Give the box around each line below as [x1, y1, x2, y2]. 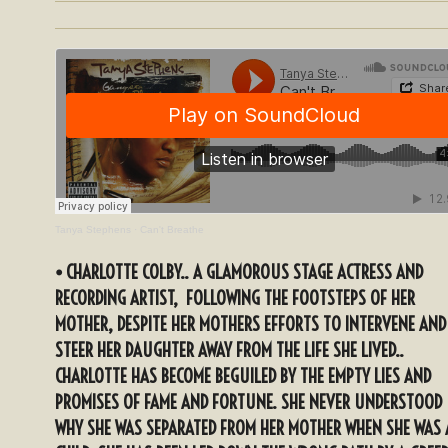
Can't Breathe [140, 224, 204, 236]
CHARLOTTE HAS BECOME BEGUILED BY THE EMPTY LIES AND [55, 363, 431, 388]
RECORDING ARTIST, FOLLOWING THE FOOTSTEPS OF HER [55, 285, 415, 310]
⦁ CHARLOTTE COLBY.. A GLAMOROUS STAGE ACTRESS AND [55, 259, 423, 284]
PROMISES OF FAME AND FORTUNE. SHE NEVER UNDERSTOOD [55, 389, 442, 414]
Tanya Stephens [55, 224, 131, 236]
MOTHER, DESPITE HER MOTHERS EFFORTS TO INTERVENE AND [55, 311, 446, 336]
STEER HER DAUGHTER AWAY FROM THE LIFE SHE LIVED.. [55, 337, 404, 362]
